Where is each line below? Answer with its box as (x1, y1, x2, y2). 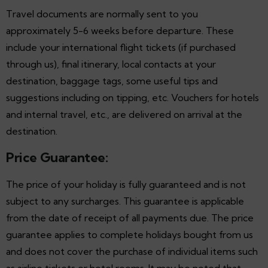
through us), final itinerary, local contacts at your (6, 57, 216, 70)
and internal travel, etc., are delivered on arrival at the (6, 108, 242, 120)
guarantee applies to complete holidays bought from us (6, 228, 253, 240)
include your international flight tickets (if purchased (6, 41, 236, 53)
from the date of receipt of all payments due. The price (6, 211, 254, 224)
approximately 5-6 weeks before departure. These (6, 24, 234, 36)
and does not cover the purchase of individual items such (6, 245, 258, 257)
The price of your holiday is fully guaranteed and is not (6, 178, 246, 190)
